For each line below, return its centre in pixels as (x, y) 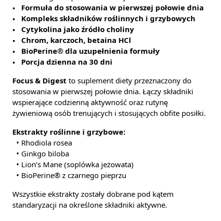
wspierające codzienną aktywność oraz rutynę (90, 102)
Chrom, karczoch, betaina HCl (76, 40)
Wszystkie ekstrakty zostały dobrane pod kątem (93, 194)
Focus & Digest (39, 81)
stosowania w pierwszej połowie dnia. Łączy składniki (103, 92)
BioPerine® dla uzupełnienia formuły (91, 51)
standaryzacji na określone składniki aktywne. (90, 205)
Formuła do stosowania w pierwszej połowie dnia (112, 8)
